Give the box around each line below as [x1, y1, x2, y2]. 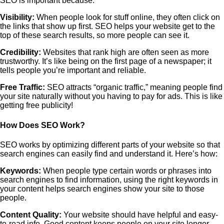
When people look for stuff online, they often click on [34, 13, 220, 22]
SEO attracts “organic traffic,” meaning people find [45, 83, 222, 92]
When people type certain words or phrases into [41, 166, 211, 175]
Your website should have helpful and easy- [61, 210, 218, 219]
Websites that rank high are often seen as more [41, 48, 209, 57]
